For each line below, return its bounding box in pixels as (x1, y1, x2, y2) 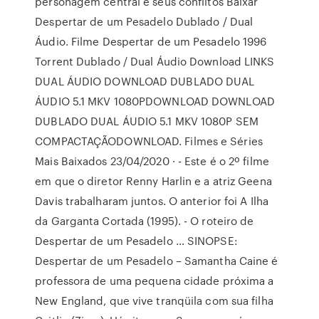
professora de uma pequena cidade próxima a (35, 273, 274, 288)
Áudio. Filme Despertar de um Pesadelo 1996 (35, 33, 267, 49)
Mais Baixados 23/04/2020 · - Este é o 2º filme (35, 153, 269, 169)
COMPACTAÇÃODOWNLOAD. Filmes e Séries (35, 133, 263, 149)
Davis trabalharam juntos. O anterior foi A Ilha (35, 193, 268, 209)
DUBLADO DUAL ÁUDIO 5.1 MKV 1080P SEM (35, 113, 258, 129)
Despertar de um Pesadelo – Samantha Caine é (35, 253, 278, 268)
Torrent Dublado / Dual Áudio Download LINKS (35, 53, 275, 69)
